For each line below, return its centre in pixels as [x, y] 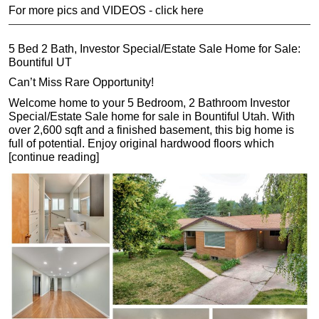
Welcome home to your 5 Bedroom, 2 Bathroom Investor [149, 103]
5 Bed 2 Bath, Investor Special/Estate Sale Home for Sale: [155, 48]
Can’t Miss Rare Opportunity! [81, 83]
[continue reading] [54, 157]
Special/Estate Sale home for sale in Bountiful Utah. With [152, 116]
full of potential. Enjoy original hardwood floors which [141, 143]
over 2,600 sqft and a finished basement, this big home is [151, 130]
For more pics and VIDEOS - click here [106, 11]
